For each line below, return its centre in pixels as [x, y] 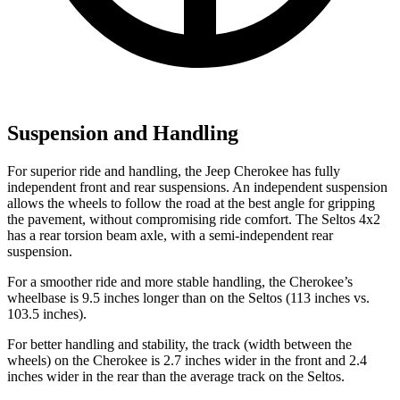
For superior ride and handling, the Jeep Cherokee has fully [174, 171]
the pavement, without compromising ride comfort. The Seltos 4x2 [194, 219]
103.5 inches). [47, 313]
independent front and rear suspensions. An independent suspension [197, 187]
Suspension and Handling [123, 133]
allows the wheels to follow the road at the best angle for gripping [191, 203]
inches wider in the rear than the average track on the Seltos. [176, 376]
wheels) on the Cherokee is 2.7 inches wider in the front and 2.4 [187, 360]
